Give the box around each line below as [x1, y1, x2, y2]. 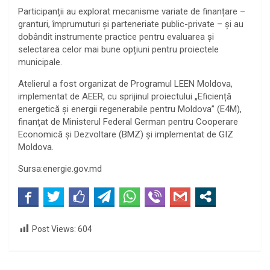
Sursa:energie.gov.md [18, 163, 102, 174]
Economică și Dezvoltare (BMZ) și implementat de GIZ [18, 128, 233, 140]
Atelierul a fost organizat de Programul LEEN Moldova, [18, 78, 233, 89]
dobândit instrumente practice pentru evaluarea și [18, 31, 214, 42]
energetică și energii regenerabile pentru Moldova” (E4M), [18, 103, 242, 115]
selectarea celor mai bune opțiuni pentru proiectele [18, 43, 219, 55]
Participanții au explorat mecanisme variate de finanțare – [18, 5, 245, 17]
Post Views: [32, 224, 76, 234]
